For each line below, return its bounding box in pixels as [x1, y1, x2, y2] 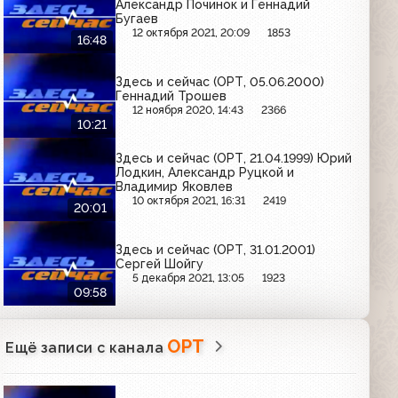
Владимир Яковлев [115, 179, 234, 195]
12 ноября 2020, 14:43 [132, 102, 244, 116]
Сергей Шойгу [115, 256, 204, 271]
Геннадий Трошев [115, 88, 227, 103]
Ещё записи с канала [5, 338, 168, 356]
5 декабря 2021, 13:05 [132, 270, 245, 284]
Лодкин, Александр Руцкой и [115, 165, 295, 180]
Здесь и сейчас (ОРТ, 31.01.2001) [115, 242, 316, 257]
